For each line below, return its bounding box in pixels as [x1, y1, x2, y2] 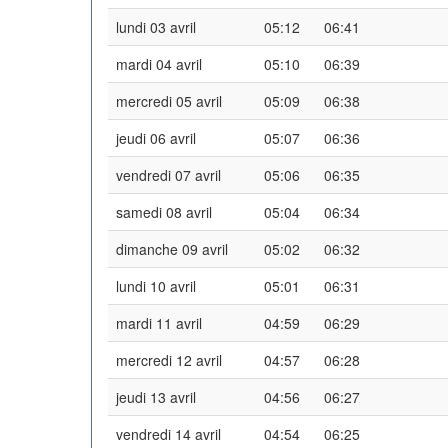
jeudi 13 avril [116, 386, 196, 407]
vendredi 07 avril [116, 164, 221, 185]
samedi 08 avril [116, 201, 212, 222]
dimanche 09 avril [116, 238, 228, 259]
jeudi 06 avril [116, 127, 196, 148]
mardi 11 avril [116, 312, 202, 333]
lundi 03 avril [116, 16, 196, 37]
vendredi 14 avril [116, 423, 221, 444]
